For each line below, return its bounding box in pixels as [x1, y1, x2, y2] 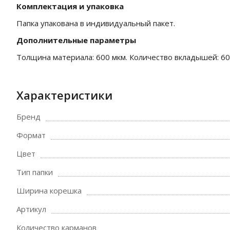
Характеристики [16, 87, 112, 103]
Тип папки [16, 167, 53, 177]
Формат [16, 130, 46, 140]
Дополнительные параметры [16, 35, 136, 45]
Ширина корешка [16, 185, 82, 196]
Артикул [16, 204, 46, 214]
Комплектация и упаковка [16, 1, 124, 11]
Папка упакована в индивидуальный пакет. [16, 18, 175, 28]
